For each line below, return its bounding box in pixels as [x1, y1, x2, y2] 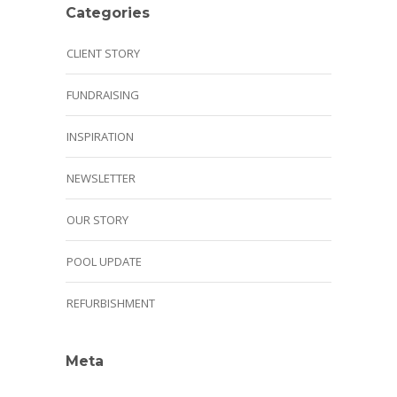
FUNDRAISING [66, 87, 139, 104]
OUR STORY [66, 212, 128, 229]
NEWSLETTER [66, 170, 136, 187]
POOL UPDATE [66, 253, 142, 270]
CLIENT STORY [66, 45, 140, 62]
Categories [66, 4, 150, 22]
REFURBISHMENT [66, 295, 155, 312]
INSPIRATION [66, 128, 134, 145]
